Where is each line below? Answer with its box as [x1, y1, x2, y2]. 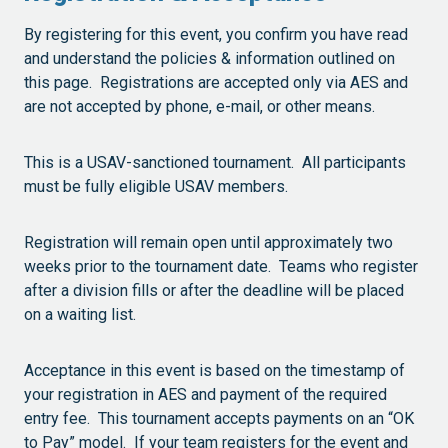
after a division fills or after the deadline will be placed [24, 281, 404, 301]
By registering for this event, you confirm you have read [24, 25, 408, 45]
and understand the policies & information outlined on [24, 49, 395, 69]
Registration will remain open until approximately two [24, 233, 393, 253]
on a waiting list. [24, 305, 140, 325]
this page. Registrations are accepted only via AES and [24, 73, 408, 93]
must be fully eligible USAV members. [24, 177, 288, 197]
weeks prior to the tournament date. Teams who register [24, 257, 418, 277]
